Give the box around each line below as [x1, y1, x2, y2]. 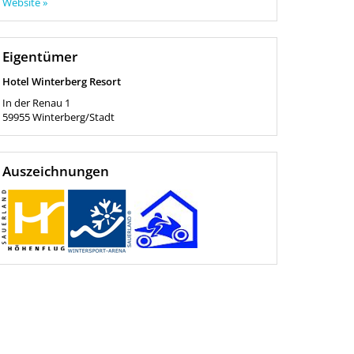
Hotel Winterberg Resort [2, 74, 121, 88]
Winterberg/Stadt [32, 110, 115, 124]
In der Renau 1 [2, 96, 70, 110]
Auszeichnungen [2, 162, 109, 180]
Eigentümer [2, 47, 77, 66]
